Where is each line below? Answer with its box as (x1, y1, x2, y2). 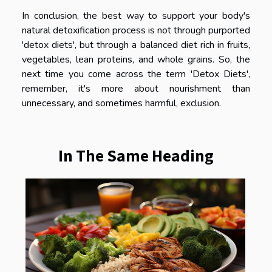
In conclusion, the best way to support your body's (22, 8, 250, 22)
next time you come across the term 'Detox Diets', (22, 67, 250, 81)
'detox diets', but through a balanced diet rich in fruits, (22, 38, 250, 52)
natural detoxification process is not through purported (22, 23, 250, 37)
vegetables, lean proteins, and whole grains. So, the (22, 52, 250, 66)
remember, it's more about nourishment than (22, 81, 250, 95)
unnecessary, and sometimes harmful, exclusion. (22, 96, 221, 110)
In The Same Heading (58, 144, 214, 166)
